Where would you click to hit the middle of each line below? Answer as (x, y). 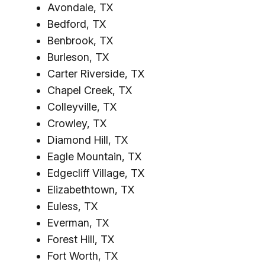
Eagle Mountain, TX (94, 156)
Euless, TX (72, 206)
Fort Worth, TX (83, 256)
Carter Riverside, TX (96, 74)
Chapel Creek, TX (90, 90)
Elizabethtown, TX (91, 190)
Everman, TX (78, 223)
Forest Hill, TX (81, 239)
